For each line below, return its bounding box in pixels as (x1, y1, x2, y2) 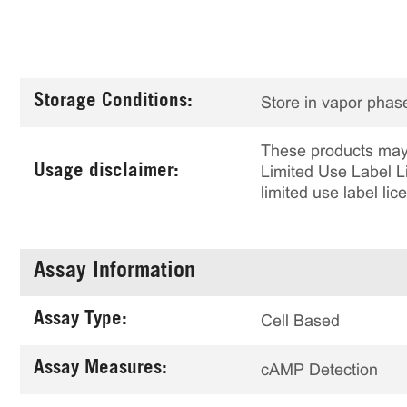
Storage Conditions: (34, 93, 193, 112)
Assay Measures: (34, 360, 167, 379)
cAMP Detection (261, 360, 378, 379)
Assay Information (34, 262, 195, 283)
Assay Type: (34, 311, 127, 330)
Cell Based (261, 311, 340, 330)
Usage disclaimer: (34, 162, 179, 182)
